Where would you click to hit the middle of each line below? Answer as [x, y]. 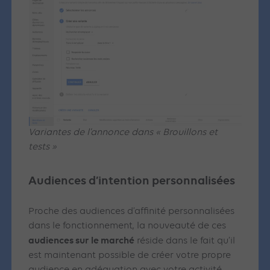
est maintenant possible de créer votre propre [130, 256]
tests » [43, 147]
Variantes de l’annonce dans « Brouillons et [123, 133]
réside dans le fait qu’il [185, 241]
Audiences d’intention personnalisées [132, 181]
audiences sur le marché [82, 240]
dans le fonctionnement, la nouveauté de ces [127, 226]
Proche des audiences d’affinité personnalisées [132, 212]
